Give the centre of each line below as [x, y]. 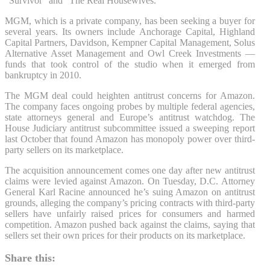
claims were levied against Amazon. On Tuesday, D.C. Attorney [130, 181]
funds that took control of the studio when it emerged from [130, 64]
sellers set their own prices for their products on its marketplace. [125, 235]
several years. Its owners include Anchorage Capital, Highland [130, 31]
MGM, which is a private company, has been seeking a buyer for [130, 20]
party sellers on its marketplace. [64, 149]
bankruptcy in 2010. [43, 75]
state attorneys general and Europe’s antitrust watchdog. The [130, 117]
